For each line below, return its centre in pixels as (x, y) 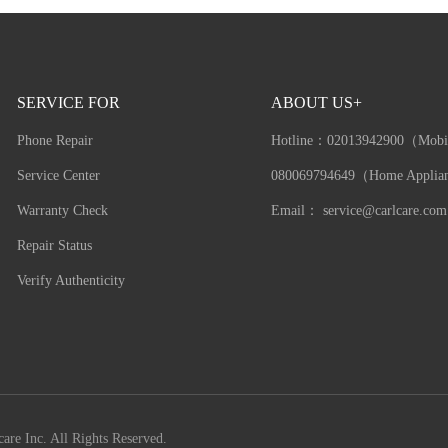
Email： (296, 210)
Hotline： (298, 140)
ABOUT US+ (316, 102)
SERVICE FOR (69, 102)
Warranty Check (63, 210)
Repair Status (55, 245)
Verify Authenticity (71, 280)
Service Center (59, 175)
